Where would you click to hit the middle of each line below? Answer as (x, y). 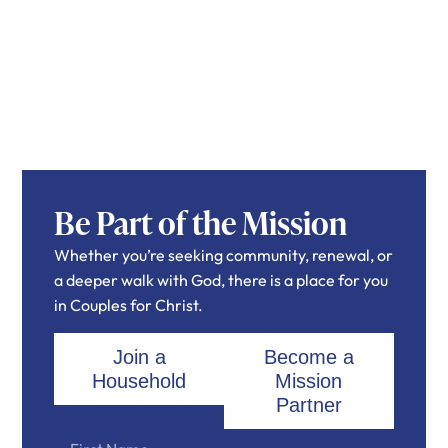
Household (139, 380)
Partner (308, 404)
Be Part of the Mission (201, 222)
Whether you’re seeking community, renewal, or (224, 255)
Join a (139, 356)
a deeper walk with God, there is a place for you (221, 280)
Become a (308, 356)
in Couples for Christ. (129, 305)
